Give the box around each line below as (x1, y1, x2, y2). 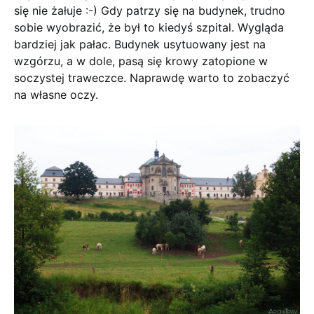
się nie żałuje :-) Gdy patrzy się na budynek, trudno (14, 4, 285, 18)
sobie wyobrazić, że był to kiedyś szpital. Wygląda (14, 20, 284, 35)
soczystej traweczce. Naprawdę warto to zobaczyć (14, 71, 289, 86)
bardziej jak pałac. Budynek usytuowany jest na (14, 37, 266, 52)
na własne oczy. (14, 88, 98, 102)
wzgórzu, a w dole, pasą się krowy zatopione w (14, 54, 268, 69)
